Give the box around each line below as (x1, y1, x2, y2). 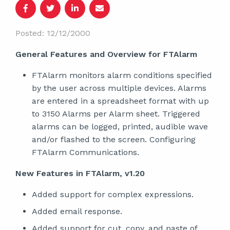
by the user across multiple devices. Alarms (32, 83, 206, 93)
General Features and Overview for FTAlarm (15, 49, 197, 59)
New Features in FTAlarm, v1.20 (15, 168, 145, 178)
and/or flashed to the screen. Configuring (32, 135, 196, 144)
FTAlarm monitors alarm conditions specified (32, 70, 212, 80)
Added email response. (32, 206, 122, 216)
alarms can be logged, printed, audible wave (32, 122, 208, 131)
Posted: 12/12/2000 (15, 28, 90, 38)
